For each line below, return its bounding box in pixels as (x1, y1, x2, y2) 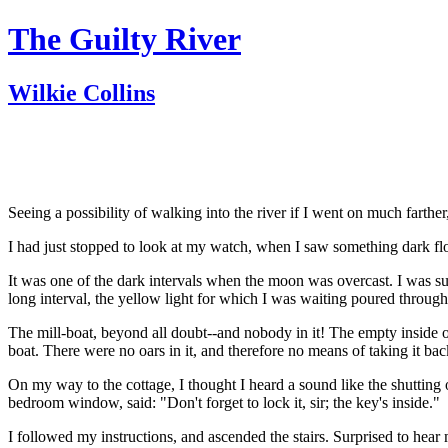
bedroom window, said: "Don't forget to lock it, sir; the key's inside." (8, 394, 440, 412)
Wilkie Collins (8, 79, 155, 106)
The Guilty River (8, 21, 241, 58)
